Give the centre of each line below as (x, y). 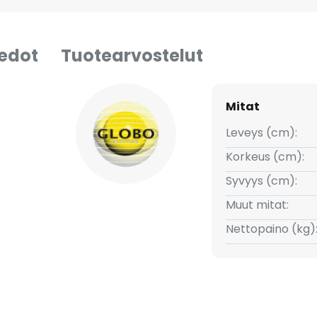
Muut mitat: (257, 205)
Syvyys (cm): (261, 181)
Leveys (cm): (261, 133)
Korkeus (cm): (265, 157)
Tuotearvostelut (132, 56)
